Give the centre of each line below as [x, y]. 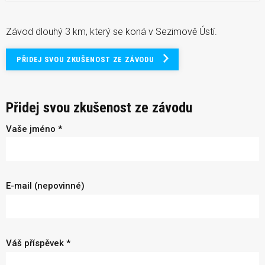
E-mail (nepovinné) [45, 186]
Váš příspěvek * [38, 243]
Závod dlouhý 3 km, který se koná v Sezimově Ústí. [112, 31]
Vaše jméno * [34, 129]
